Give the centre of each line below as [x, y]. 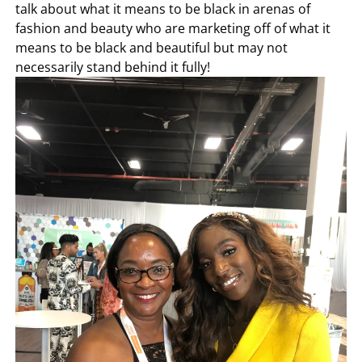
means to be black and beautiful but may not [152, 48]
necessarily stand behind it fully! [113, 67]
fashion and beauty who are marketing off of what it [173, 29]
